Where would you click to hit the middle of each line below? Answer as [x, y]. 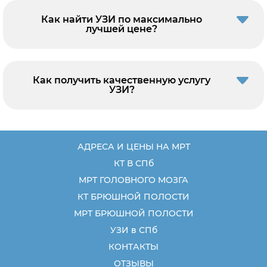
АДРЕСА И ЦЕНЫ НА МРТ [133, 146]
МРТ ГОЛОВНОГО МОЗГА [133, 180]
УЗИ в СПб [133, 230]
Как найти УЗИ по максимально [122, 19]
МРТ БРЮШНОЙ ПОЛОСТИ [133, 213]
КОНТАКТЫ [133, 246]
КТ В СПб [133, 163]
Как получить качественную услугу [122, 80]
